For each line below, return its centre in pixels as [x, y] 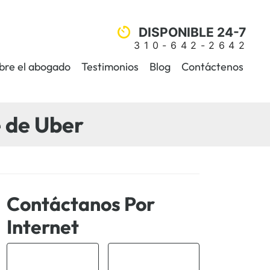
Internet [43, 227]
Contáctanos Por [81, 204]
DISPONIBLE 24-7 [192, 32]
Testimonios [110, 66]
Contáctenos [212, 66]
